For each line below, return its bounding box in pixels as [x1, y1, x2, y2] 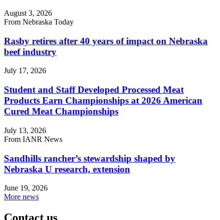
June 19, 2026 [4, 184, 48, 192]
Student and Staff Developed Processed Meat [4, 84, 184, 95]
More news [4, 192, 39, 201]
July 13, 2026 [4, 126, 46, 135]
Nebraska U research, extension [4, 164, 130, 174]
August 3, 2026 [4, 8, 52, 17]
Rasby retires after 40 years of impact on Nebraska [4, 35, 208, 46]
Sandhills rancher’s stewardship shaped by [4, 153, 175, 164]
